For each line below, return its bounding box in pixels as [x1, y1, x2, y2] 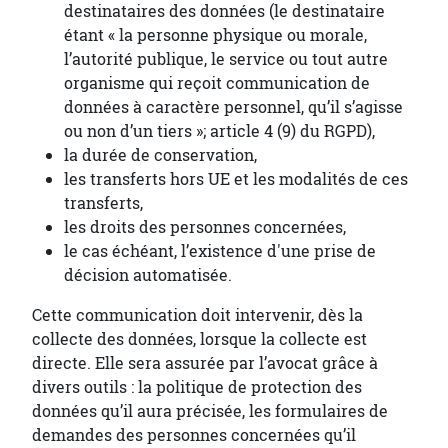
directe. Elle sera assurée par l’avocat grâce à [32, 352, 378, 375]
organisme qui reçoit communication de [64, 72, 370, 95]
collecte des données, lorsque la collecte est [32, 328, 367, 351]
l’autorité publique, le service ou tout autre [64, 48, 388, 71]
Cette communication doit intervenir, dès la [32, 304, 363, 327]
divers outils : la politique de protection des [32, 376, 362, 399]
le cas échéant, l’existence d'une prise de [64, 240, 376, 263]
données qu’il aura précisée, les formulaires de [32, 400, 388, 423]
